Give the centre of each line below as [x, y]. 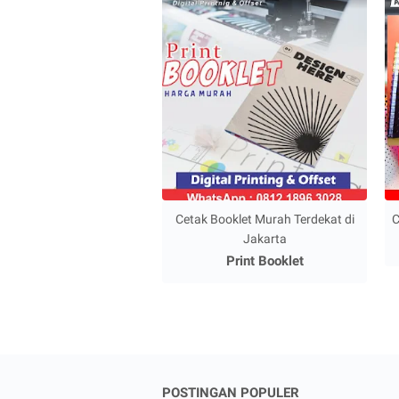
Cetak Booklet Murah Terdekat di [265, 219]
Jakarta [265, 238]
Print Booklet [265, 261]
